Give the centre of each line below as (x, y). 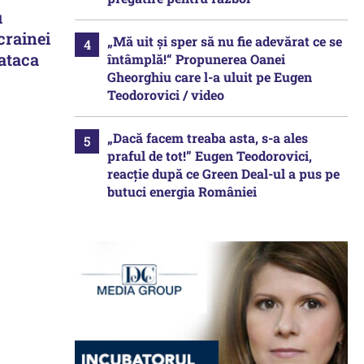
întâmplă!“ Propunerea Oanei (196, 59)
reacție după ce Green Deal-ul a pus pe (223, 173)
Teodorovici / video (166, 95)
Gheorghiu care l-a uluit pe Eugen (210, 77)
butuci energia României (182, 191)
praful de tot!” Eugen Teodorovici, (210, 156)
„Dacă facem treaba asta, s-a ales (208, 138)
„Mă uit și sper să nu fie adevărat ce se (225, 41)
